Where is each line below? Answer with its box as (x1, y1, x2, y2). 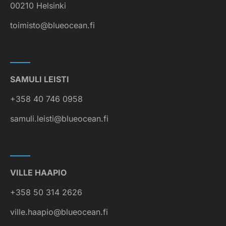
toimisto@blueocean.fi (10, 20, 95, 30)
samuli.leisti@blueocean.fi (10, 113, 108, 124)
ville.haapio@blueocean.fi (10, 206, 108, 217)
